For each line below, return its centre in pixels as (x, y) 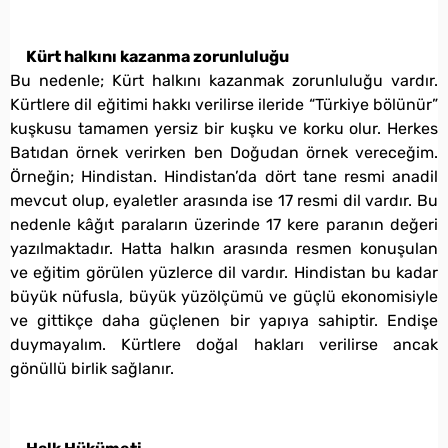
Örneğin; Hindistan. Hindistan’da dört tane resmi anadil (224, 176)
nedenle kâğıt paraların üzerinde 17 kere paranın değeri (224, 224)
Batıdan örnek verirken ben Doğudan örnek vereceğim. (224, 152)
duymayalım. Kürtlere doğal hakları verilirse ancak (224, 344)
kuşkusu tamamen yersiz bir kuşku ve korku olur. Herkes (224, 128)
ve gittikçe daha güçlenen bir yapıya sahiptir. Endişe (224, 320)
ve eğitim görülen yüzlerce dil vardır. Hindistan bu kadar (224, 272)
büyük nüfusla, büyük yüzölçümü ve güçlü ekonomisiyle (224, 296)
